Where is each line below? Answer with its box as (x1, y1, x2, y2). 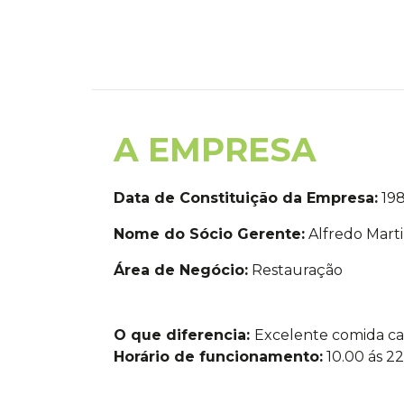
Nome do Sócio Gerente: (114, 225, 305, 243)
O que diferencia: (114, 326, 254, 344)
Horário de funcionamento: (114, 348, 323, 365)
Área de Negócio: (114, 262, 248, 279)
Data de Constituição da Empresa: (114, 189, 378, 207)
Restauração (248, 262, 343, 279)
